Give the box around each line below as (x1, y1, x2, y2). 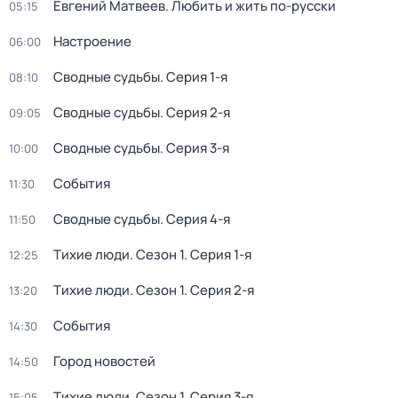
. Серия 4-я (160, 210, 230, 228)
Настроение (53, 32, 131, 51)
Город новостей (53, 352, 155, 370)
